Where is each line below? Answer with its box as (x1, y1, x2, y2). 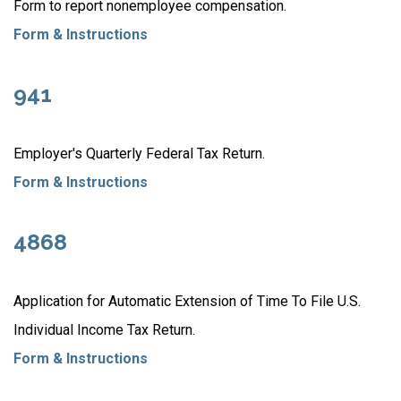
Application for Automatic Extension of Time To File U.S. (13, 293, 361, 310)
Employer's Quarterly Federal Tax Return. (13, 145, 265, 162)
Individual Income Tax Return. (13, 321, 195, 338)
